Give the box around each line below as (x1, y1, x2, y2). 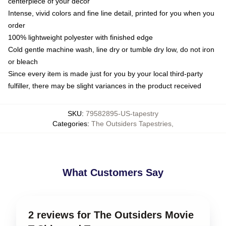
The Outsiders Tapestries (91, 119, 172, 128)
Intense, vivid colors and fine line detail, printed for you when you (8, 9, 214, 17)
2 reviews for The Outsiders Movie (28, 209, 194, 220)
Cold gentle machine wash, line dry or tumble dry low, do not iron (8, 45, 214, 53)
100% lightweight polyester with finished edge (8, 33, 153, 41)
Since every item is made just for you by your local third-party (8, 69, 203, 78)
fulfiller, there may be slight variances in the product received (8, 81, 201, 90)
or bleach (8, 57, 38, 66)
